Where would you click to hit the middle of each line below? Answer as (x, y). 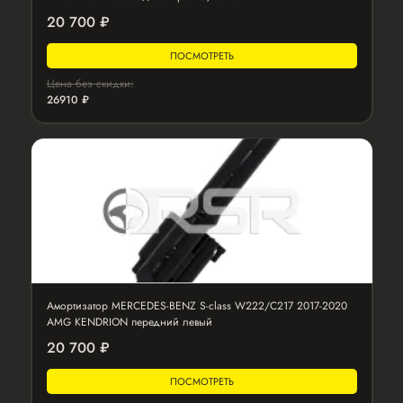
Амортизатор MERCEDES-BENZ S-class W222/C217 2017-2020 (197, 306)
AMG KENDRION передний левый (129, 322)
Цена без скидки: (90, 84)
